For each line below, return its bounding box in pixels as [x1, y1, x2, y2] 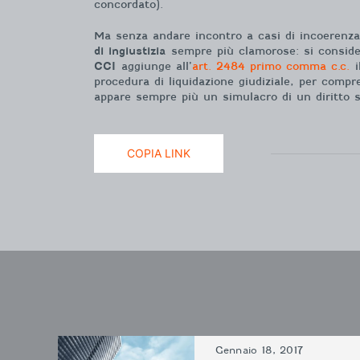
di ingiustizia [94, 44, 166, 57]
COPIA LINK [127, 146, 190, 160]
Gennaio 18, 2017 [215, 343, 304, 356]
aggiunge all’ [116, 59, 192, 72]
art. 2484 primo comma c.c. [192, 59, 350, 72]
